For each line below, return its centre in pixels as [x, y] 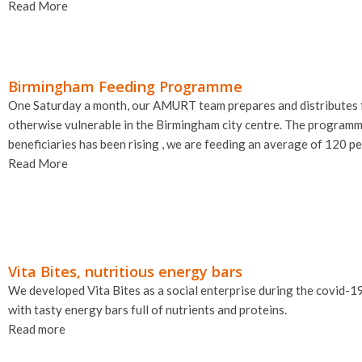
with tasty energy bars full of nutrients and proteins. [147, 309]
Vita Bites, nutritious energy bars [125, 271]
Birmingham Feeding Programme [125, 86]
